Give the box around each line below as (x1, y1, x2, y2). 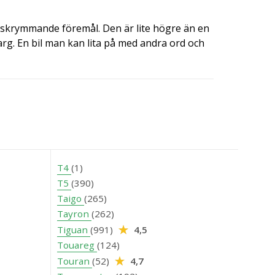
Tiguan (57, 223, 90, 236)
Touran (57, 254, 92, 267)
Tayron (57, 207, 91, 220)
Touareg (57, 238, 97, 251)
